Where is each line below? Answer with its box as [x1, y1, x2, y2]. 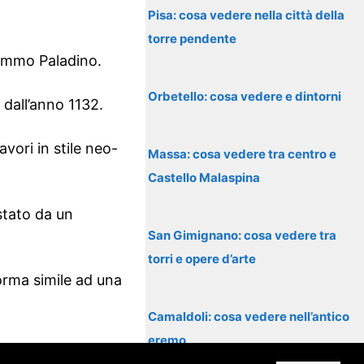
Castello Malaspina [148, 170, 261, 185]
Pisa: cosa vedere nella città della [148, 7, 345, 23]
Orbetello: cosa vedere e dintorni [148, 89, 342, 104]
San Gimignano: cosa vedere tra [148, 227, 337, 243]
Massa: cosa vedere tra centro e [148, 146, 337, 162]
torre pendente [148, 31, 237, 46]
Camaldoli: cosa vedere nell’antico [148, 309, 350, 324]
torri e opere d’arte [148, 251, 257, 266]
